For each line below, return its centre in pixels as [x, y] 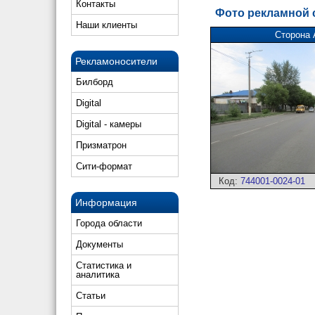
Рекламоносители [116, 61]
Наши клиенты [107, 25]
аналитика [98, 275]
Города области [109, 223]
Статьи [91, 296]
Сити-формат [104, 166]
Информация [106, 202]
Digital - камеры [109, 124]
